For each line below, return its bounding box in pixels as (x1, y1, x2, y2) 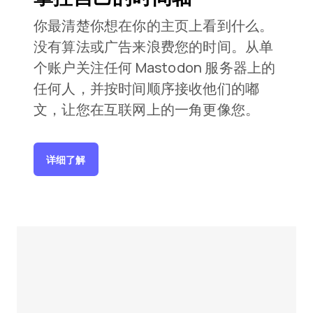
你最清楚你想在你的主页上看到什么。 (34, 16, 274, 35)
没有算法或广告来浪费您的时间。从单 (34, 37, 274, 56)
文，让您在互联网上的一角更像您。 (34, 100, 260, 119)
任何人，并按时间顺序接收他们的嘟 (34, 79, 260, 98)
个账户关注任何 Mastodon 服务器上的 (34, 58, 276, 77)
